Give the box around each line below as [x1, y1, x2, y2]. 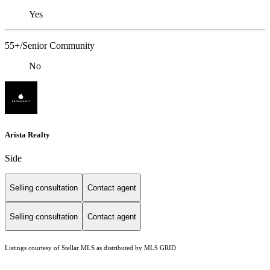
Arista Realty [5, 130, 50, 139]
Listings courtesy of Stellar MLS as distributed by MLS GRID [5, 245, 176, 252]
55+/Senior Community [5, 40, 95, 51]
